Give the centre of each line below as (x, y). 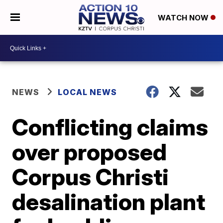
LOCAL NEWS (88, 92)
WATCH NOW (184, 18)
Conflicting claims (110, 127)
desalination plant (109, 202)
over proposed (90, 152)
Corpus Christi (91, 177)
